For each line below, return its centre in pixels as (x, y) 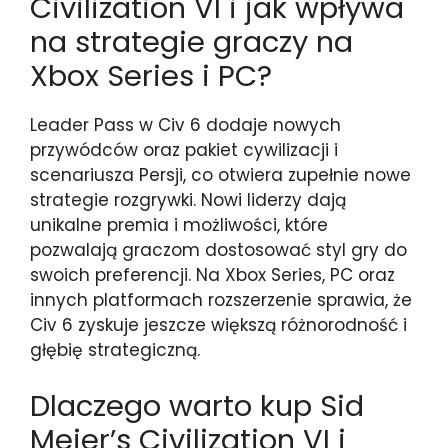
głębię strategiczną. (115, 350)
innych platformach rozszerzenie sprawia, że (221, 300)
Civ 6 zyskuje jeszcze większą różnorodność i (218, 325)
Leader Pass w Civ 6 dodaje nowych (185, 125)
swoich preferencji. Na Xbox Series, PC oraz (212, 275)
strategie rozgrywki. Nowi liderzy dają (188, 200)
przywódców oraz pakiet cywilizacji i (184, 150)
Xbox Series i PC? (151, 76)
